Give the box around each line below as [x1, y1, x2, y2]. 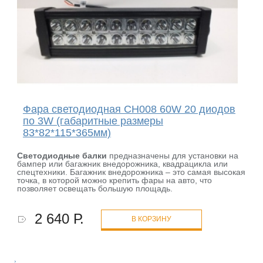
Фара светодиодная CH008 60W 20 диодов [22, 103, 235, 115]
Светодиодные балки [17, 150, 107, 160]
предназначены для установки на [107, 150, 239, 160]
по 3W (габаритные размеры [22, 114, 163, 127]
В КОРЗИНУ [131, 214, 172, 223]
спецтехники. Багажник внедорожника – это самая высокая [17, 167, 246, 177]
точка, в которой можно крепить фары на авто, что [17, 175, 213, 185]
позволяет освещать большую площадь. [17, 183, 173, 193]
